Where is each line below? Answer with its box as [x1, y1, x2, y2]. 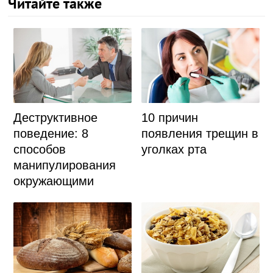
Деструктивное [13, 111, 97, 125]
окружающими [13, 174, 94, 188]
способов [13, 143, 66, 157]
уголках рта [141, 143, 207, 157]
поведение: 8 [13, 127, 88, 141]
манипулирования [13, 158, 116, 172]
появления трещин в [141, 127, 259, 141]
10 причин [141, 111, 199, 125]
